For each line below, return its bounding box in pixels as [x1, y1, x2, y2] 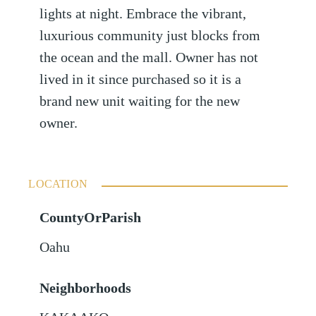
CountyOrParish [39, 210, 142, 226]
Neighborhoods [39, 281, 132, 296]
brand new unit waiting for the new [39, 94, 241, 109]
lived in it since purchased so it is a [39, 72, 242, 87]
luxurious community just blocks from [39, 28, 261, 44]
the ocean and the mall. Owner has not [39, 50, 259, 66]
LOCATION [28, 178, 87, 190]
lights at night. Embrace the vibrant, [39, 6, 247, 22]
